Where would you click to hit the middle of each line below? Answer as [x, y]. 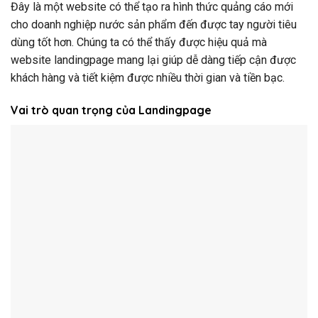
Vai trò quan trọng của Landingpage [111, 110]
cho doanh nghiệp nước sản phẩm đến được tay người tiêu [154, 25]
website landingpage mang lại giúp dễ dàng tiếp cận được [153, 60]
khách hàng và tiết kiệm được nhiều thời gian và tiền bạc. [148, 78]
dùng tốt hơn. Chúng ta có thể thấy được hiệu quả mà [139, 43]
